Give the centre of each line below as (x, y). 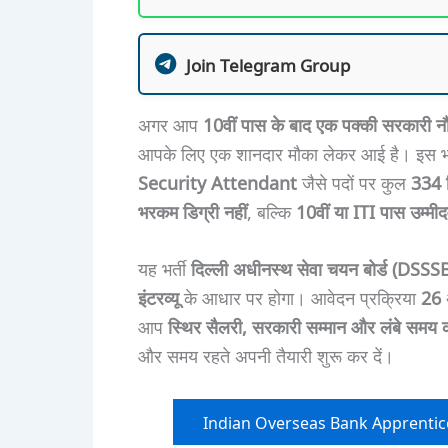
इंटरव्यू (158, 297)
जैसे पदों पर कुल (353, 181)
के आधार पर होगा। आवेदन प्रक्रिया (299, 297)
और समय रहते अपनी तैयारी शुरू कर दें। (265, 355)
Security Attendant (217, 181)
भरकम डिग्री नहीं (192, 210)
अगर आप (170, 123)
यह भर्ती (164, 268)
